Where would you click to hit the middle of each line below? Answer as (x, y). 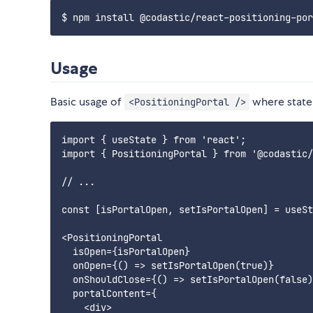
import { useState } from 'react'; (154, 140)
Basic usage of (87, 102)
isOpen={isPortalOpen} (126, 252)
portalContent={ (109, 294)
